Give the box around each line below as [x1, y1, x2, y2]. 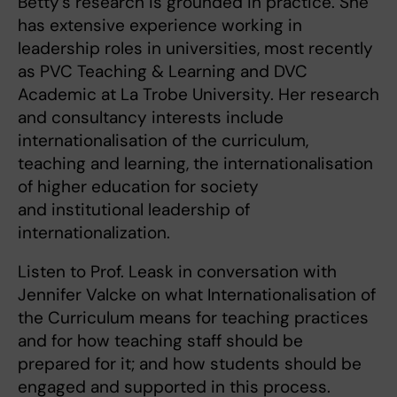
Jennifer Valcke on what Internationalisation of [18, 284, 376, 307]
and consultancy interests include [18, 106, 284, 129]
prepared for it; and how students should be [18, 353, 362, 376]
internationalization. [18, 222, 170, 245]
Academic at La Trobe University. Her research [18, 83, 379, 106]
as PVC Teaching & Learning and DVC [18, 60, 307, 83]
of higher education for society [18, 175, 259, 198]
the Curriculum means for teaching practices [18, 307, 369, 330]
